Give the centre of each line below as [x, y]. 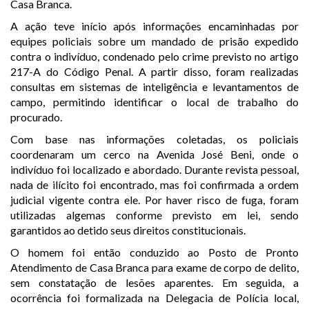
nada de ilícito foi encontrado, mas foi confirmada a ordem [154, 184]
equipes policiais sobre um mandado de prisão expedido [154, 41]
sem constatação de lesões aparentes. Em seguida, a [154, 282]
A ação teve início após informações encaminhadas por [154, 26]
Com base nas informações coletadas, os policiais [154, 139]
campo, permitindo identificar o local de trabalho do [154, 101]
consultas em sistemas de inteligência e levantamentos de [154, 86]
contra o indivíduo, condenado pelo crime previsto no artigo [154, 56]
